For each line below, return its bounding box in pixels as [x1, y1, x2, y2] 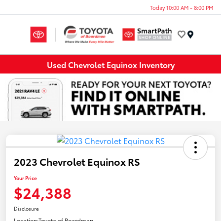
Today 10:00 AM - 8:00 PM [150, 3, 213, 11]
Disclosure [14, 204, 39, 212]
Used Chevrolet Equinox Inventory [46, 58, 175, 70]
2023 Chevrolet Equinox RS [14, 154, 140, 168]
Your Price [14, 174, 37, 182]
